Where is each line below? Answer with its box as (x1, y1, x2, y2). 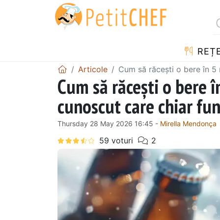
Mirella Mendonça (160, 119, 217, 128)
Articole (78, 64, 108, 74)
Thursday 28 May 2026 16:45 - (57, 119, 160, 128)
